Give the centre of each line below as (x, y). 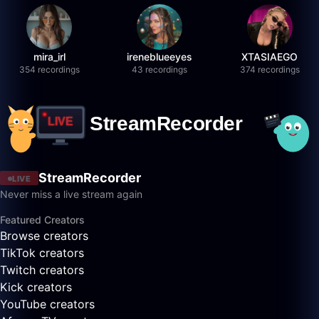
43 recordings (159, 69)
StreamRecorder (90, 178)
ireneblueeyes (159, 57)
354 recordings (49, 69)
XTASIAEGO (270, 57)
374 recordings (270, 69)
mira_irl (49, 57)
